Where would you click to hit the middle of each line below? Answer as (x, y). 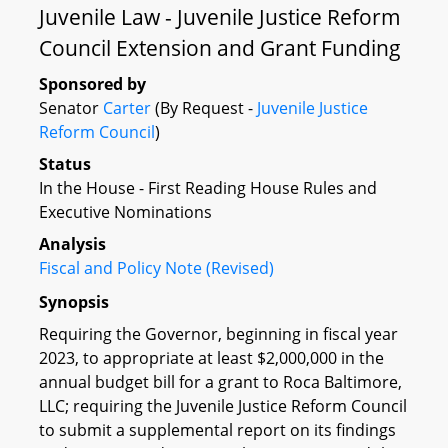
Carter (127, 108)
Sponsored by (92, 84)
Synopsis (74, 301)
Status (65, 164)
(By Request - (204, 108)
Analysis (72, 244)
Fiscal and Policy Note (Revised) (156, 268)
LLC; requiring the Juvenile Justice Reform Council (223, 405)
